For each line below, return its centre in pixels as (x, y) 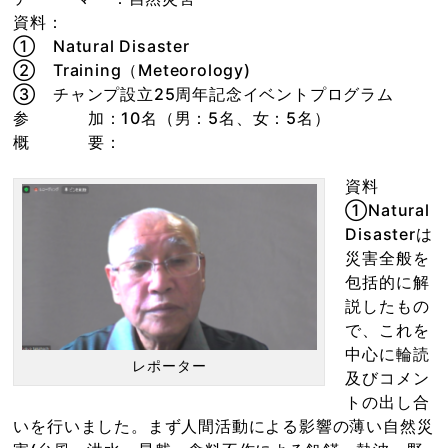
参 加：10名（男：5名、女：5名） (172, 118)
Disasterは (389, 234)
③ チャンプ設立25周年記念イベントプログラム (203, 94)
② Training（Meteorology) (132, 70)
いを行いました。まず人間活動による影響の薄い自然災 (223, 426)
